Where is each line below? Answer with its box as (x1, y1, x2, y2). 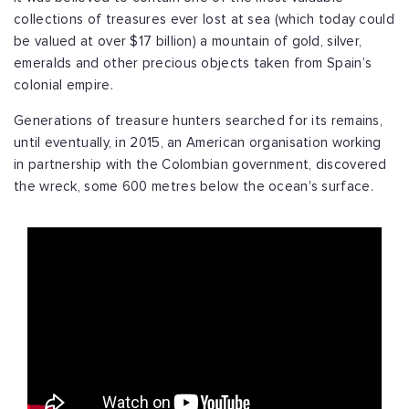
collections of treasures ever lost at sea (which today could (14, 13, 394, 27)
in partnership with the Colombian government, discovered (14, 158, 387, 173)
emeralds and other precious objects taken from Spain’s (14, 57, 372, 71)
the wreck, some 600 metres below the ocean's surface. (14, 180, 373, 194)
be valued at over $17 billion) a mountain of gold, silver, (14, 35, 362, 49)
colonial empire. (14, 79, 113, 93)
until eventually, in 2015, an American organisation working (14, 136, 382, 151)
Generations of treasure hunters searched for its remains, (14, 114, 383, 129)
